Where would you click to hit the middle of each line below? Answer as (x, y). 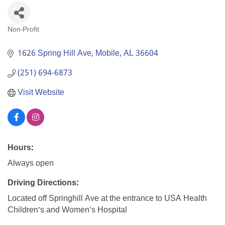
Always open (31, 164)
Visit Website (41, 93)
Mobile (107, 54)
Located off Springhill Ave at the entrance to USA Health (107, 199)
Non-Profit (23, 30)
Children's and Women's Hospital (67, 210)
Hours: (20, 148)
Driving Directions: (43, 183)
